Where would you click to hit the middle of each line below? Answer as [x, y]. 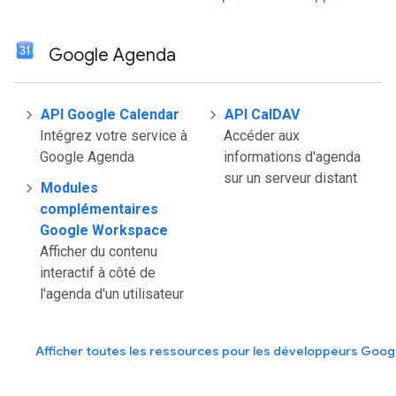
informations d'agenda [292, 157]
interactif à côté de [98, 273]
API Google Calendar [110, 114]
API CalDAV [262, 114]
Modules [69, 188]
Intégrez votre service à [114, 136]
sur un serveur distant [290, 178]
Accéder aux [262, 136]
